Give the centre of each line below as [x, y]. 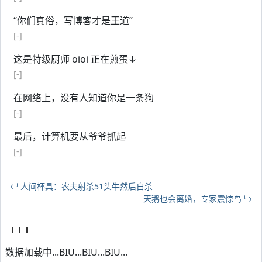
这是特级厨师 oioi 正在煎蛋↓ [75, 59]
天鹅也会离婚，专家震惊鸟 [194, 199]
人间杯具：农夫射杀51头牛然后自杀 [85, 186]
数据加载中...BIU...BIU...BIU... [66, 252]
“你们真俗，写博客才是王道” [73, 20]
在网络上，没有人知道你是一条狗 [84, 98]
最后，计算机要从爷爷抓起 [70, 136]
